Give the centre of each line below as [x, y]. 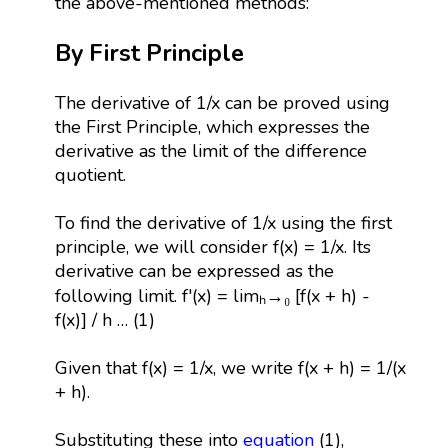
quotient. [90, 174]
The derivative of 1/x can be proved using [222, 102]
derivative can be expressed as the [194, 270]
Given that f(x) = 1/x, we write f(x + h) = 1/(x [230, 367]
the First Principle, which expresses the [212, 126]
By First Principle [149, 52]
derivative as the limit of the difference [210, 150]
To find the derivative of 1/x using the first [223, 222]
